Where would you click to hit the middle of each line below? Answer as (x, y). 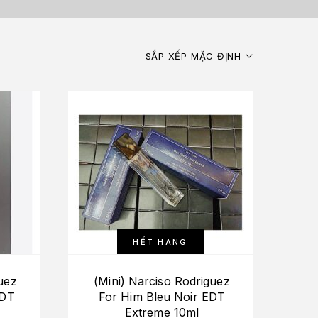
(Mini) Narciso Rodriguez (162, 281)
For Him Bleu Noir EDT (162, 296)
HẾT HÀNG (160, 242)
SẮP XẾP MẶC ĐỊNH (193, 56)
